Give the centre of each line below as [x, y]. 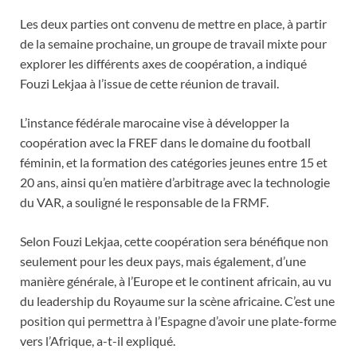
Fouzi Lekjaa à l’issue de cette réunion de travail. [149, 83]
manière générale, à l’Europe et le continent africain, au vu [176, 280]
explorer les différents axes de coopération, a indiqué [163, 63]
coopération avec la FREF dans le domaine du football [165, 142]
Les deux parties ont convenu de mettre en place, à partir [173, 23]
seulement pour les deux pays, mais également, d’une [163, 261]
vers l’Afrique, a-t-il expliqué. [98, 340]
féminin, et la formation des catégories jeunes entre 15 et [174, 162]
